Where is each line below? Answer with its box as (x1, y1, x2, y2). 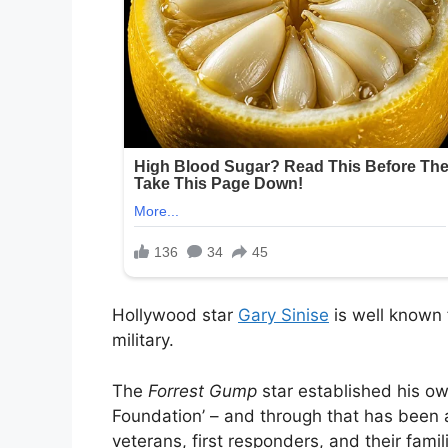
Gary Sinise (238, 305, 329, 326)
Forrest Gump (148, 380, 262, 401)
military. (112, 330, 174, 351)
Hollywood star (112, 305, 238, 326)
